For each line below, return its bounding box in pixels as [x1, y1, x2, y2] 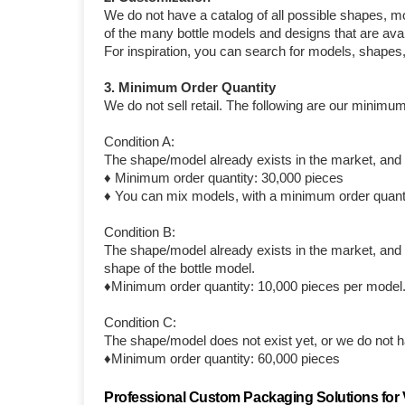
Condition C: [104, 314, 177, 330]
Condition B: [104, 223, 176, 240]
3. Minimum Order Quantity [104, 79, 277, 95]
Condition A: [104, 133, 175, 149]
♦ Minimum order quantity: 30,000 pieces [104, 169, 344, 185]
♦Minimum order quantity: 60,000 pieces [104, 350, 341, 366]
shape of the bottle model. [104, 259, 256, 276]
